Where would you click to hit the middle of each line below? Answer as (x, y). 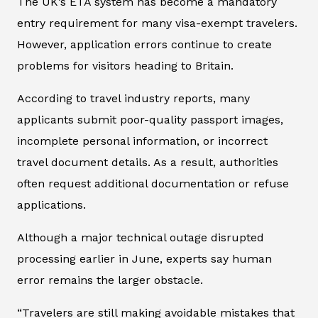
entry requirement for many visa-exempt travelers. (157, 23)
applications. (51, 204)
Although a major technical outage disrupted (141, 237)
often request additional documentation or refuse (153, 183)
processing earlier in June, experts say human (144, 258)
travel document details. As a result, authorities (148, 162)
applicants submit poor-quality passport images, (150, 119)
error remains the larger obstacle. (110, 280)
